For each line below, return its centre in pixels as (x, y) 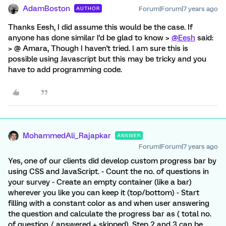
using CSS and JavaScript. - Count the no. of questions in (108, 172)
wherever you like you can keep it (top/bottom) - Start (104, 193)
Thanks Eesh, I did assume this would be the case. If (100, 27)
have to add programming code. (65, 70)
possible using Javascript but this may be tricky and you (107, 59)
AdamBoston (46, 9)
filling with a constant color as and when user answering (109, 203)
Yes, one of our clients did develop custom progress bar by (112, 161)
